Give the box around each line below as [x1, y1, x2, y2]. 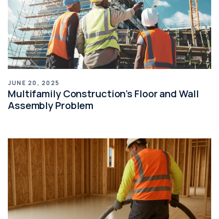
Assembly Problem [8, 99, 94, 112]
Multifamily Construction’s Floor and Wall [8, 87, 199, 101]
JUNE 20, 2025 [8, 79, 60, 88]
